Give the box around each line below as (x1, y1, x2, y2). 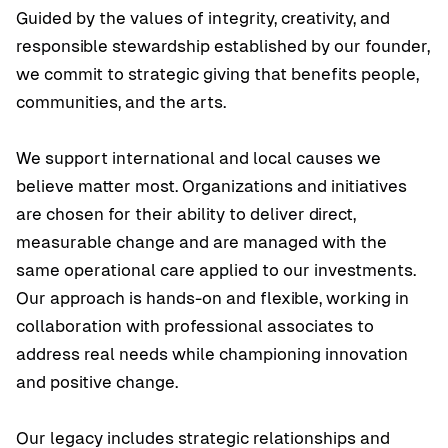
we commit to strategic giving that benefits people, (16, 64, 419, 84)
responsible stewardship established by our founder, (16, 36, 430, 56)
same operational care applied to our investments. (16, 260, 416, 280)
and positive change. (16, 372, 178, 392)
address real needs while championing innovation (16, 344, 408, 364)
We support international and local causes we (16, 148, 381, 168)
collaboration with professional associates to (16, 316, 374, 336)
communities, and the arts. (16, 92, 226, 112)
